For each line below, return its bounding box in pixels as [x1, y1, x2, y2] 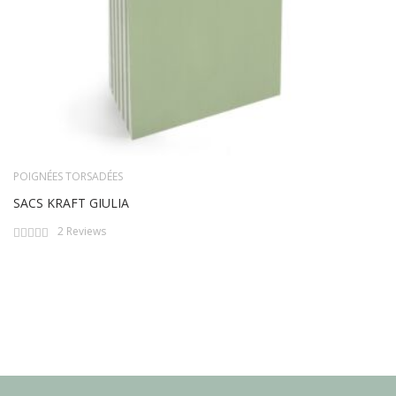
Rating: [12, 222, 51, 240]
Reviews [66, 224, 106, 240]
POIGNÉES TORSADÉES [13, 169, 123, 185]
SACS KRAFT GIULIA [13, 194, 129, 212]
